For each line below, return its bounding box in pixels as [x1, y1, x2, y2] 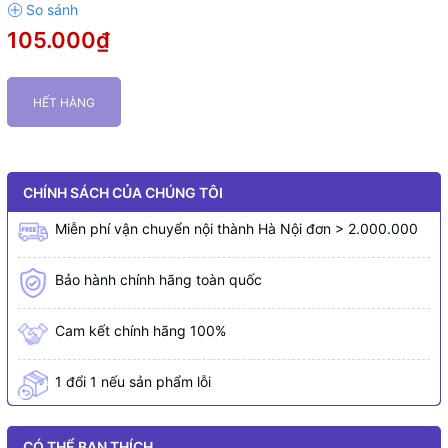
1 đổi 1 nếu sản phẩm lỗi [55, 373, 211, 390]
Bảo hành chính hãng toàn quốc [55, 271, 262, 288]
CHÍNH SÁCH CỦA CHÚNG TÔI [23, 183, 223, 201]
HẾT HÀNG [33, 95, 95, 110]
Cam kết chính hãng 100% [55, 322, 226, 339]
